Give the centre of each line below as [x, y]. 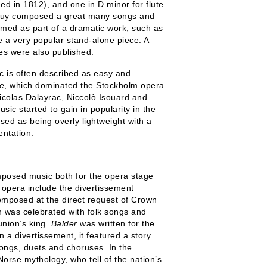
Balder [65, 223]
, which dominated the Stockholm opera [84, 85]
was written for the [117, 223]
